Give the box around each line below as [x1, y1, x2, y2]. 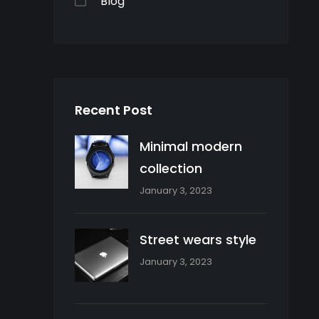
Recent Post [75, 101, 153, 120]
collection [140, 159, 203, 178]
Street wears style [140, 231, 257, 249]
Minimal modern [140, 137, 243, 156]
